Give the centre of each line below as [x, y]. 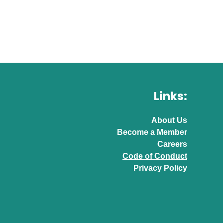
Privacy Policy [160, 168]
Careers [172, 144]
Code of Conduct [155, 156]
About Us [169, 120]
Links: [170, 96]
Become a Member [152, 132]
